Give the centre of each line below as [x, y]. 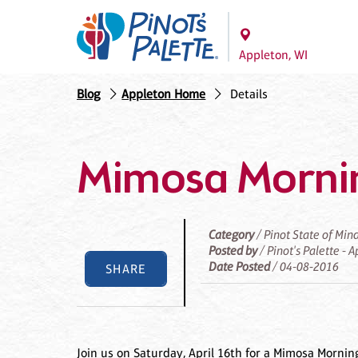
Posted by [233, 251]
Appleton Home [164, 94]
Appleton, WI [273, 55]
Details [249, 94]
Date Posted [240, 267]
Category [232, 235]
